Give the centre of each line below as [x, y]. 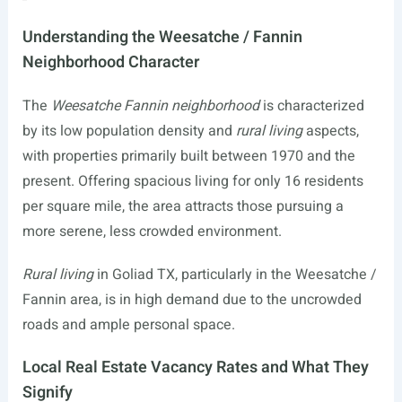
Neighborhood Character [110, 62]
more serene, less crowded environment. [152, 231]
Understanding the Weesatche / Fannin [162, 37]
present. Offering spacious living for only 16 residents [192, 181]
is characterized [311, 105]
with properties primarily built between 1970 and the [188, 156]
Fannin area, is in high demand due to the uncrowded [192, 299]
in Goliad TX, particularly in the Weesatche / [235, 274]
